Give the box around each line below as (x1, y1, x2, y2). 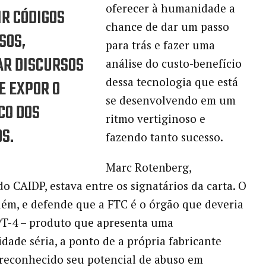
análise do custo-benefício (105, 56, 242, 71)
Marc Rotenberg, (105, 160, 191, 175)
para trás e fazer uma (105, 37, 215, 53)
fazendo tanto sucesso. (105, 129, 223, 145)
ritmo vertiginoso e (105, 111, 205, 126)
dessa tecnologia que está (105, 74, 238, 90)
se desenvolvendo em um (105, 93, 236, 108)
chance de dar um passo (105, 19, 229, 34)
